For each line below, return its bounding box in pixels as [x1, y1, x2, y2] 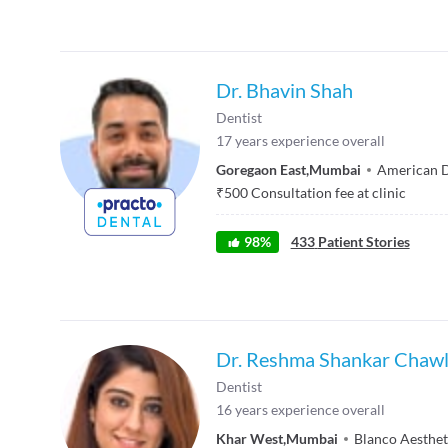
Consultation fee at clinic [251, 184, 406, 202]
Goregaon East [216, 161, 306, 179]
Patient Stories [317, 233, 410, 251]
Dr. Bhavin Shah [216, 78, 353, 103]
